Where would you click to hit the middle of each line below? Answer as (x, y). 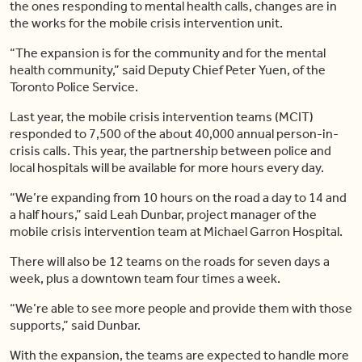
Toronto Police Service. (74, 86)
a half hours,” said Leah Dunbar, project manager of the (163, 214)
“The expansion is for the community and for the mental (168, 53)
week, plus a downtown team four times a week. (145, 278)
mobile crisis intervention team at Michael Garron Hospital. (176, 231)
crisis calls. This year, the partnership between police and (170, 150)
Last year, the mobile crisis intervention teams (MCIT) (162, 116)
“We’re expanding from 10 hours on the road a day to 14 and (178, 197)
